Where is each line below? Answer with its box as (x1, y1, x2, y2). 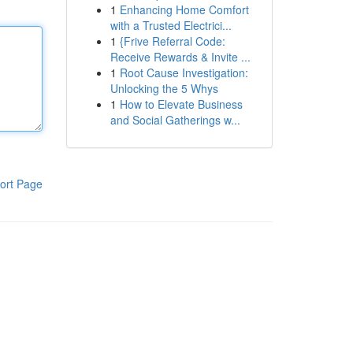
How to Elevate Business (119, 96, 243, 112)
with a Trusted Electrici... (110, 17, 232, 33)
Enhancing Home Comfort (119, 2, 249, 17)
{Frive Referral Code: (119, 33, 225, 49)
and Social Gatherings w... (110, 112, 240, 128)
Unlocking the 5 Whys (110, 80, 218, 96)
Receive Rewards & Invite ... (110, 49, 251, 65)
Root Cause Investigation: (119, 65, 248, 80)
